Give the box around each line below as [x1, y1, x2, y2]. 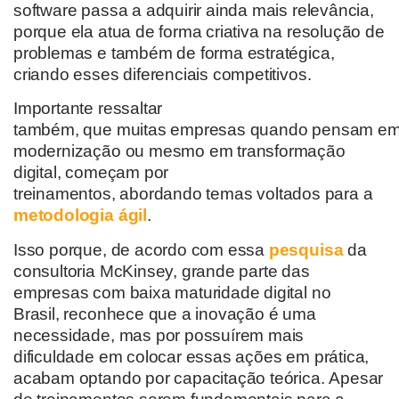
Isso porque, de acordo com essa [13, 240, 269, 259]
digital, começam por [13, 163, 169, 183]
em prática [281, 346, 365, 366]
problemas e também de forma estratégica [13, 43, 330, 62]
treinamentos [13, 184, 111, 204]
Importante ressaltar [13, 99, 163, 118]
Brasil [13, 304, 55, 323]
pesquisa [268, 240, 344, 259]
